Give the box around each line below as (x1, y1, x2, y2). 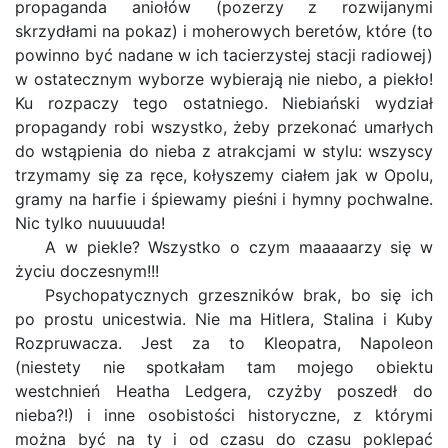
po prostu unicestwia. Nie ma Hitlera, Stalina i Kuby (15, 309, 433, 329)
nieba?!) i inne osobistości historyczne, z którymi (15, 405, 433, 425)
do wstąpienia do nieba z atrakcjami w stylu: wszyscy (15, 141, 433, 161)
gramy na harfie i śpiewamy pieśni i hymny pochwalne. (15, 189, 433, 209)
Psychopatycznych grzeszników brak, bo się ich (45, 285, 433, 305)
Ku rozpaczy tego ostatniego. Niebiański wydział (15, 93, 433, 113)
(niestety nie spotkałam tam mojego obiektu (15, 357, 433, 377)
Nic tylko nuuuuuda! (15, 213, 165, 233)
